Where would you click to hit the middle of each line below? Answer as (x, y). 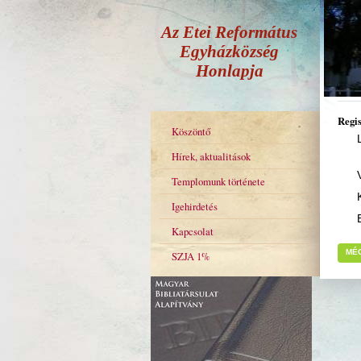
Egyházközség (229, 51)
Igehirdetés (195, 206)
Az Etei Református (229, 32)
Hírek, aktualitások (211, 156)
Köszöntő (191, 131)
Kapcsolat (193, 231)
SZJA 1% (191, 256)
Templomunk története (218, 181)
